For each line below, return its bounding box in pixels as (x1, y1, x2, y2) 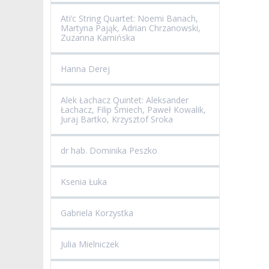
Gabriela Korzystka (61, 207, 133, 219)
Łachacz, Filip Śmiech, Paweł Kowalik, (61, 104, 206, 116)
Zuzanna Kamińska (61, 32, 135, 44)
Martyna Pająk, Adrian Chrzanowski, (61, 22, 201, 34)
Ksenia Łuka (61, 176, 107, 188)
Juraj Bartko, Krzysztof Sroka (61, 113, 173, 125)
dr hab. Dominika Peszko (61, 145, 157, 157)
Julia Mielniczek (61, 238, 119, 250)
